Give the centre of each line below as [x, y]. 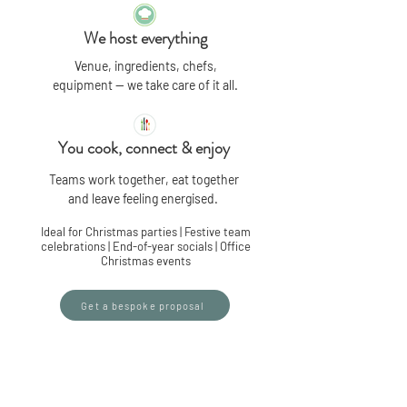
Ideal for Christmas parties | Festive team [145, 232]
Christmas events [145, 261]
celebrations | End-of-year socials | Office [145, 246]
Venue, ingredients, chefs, [145, 66]
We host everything [145, 38]
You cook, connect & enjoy [145, 148]
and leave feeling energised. [143, 199]
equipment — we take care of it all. [145, 85]
